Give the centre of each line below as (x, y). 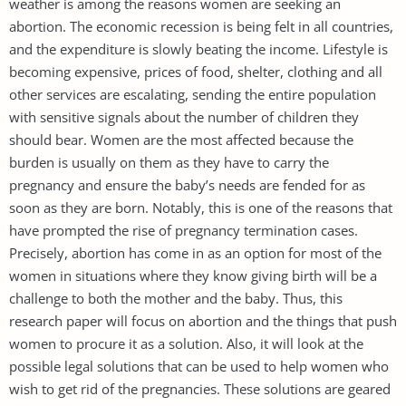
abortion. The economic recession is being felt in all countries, (201, 26)
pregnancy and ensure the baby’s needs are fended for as (187, 184)
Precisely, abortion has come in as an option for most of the (195, 252)
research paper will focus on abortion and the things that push (203, 320)
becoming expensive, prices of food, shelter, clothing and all (196, 71)
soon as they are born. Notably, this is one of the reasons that (201, 207)
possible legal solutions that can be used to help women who (199, 366)
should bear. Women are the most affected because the (181, 139)
